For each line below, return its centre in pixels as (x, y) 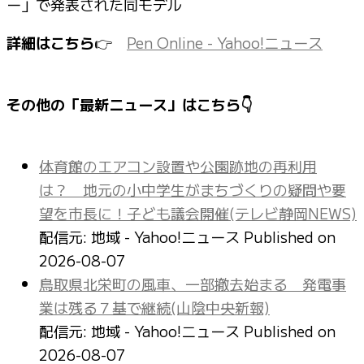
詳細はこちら (50, 42)
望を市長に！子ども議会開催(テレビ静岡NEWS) (198, 212)
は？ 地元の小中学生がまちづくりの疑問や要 (193, 189)
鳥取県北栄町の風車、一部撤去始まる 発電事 (193, 283)
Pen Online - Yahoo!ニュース (225, 42)
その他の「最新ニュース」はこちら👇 (129, 104)
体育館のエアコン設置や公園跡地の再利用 (178, 165)
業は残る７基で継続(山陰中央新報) (154, 307)
